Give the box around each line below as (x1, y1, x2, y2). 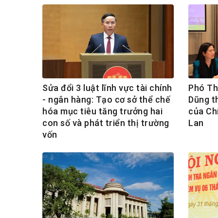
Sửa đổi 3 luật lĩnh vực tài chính (42, 83, 172, 93)
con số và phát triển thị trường (42, 118, 169, 128)
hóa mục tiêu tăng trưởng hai (42, 106, 163, 117)
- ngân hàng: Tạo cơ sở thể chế (42, 94, 170, 105)
